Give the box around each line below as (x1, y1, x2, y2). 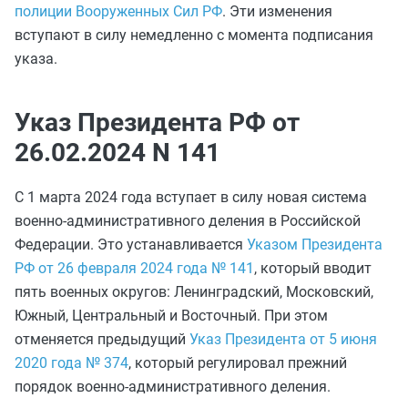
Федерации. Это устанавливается (15, 236, 247, 253)
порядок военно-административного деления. (15, 378, 331, 395)
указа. (15, 50, 57, 67)
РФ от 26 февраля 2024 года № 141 (15, 260, 254, 277)
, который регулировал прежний (128, 354, 347, 372)
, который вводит (254, 260, 372, 277)
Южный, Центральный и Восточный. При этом (15, 307, 328, 324)
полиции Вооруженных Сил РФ (15, 3, 222, 20)
